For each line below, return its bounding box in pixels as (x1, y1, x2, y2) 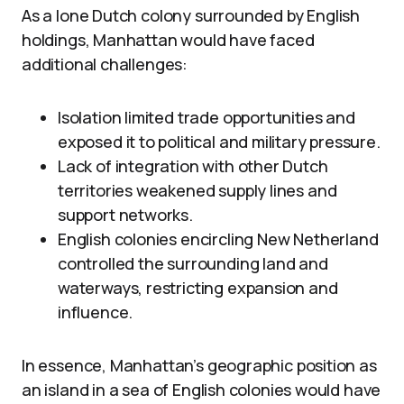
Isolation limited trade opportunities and (58, 106, 355, 128)
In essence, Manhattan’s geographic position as (22, 354, 377, 376)
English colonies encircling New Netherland (58, 228, 379, 250)
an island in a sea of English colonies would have (22, 379, 381, 400)
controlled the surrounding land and (58, 252, 328, 274)
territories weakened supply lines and (58, 179, 337, 201)
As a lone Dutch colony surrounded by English (22, 5, 361, 26)
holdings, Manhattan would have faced (22, 29, 315, 50)
